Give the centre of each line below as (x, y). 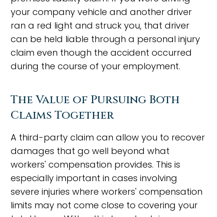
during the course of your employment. (96, 66)
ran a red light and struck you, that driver (100, 25)
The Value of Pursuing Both (95, 100)
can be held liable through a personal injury (106, 39)
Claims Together (62, 116)
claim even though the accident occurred (101, 53)
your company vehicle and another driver (101, 12)
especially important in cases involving (94, 178)
